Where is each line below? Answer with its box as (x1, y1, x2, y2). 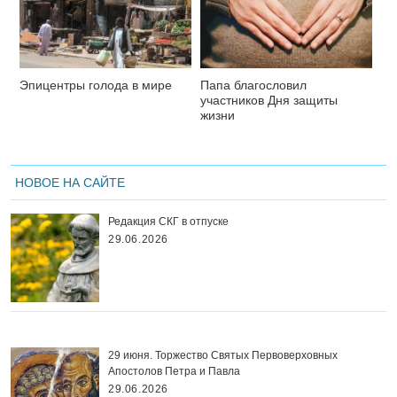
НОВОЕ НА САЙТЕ (15, 175, 125, 190)
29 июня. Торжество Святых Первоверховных (108, 348, 338, 362)
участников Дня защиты (200, 92, 338, 107)
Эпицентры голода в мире (19, 77, 172, 92)
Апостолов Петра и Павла (108, 364, 240, 378)
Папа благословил (200, 77, 307, 92)
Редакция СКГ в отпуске (108, 214, 229, 228)
